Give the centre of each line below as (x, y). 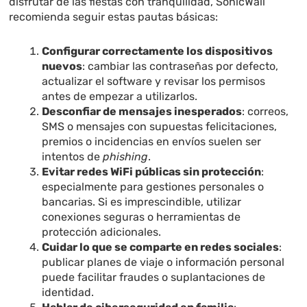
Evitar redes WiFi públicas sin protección (152, 172)
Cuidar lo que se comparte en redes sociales (161, 247)
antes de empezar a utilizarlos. (120, 97)
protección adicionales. (102, 232)
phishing (126, 157)
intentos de (73, 157)
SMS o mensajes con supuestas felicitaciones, (160, 127)
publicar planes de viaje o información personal (163, 262)
